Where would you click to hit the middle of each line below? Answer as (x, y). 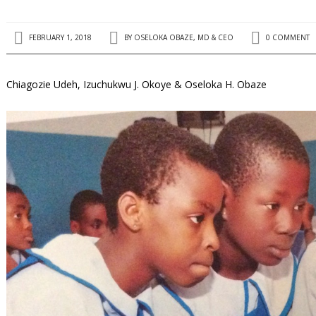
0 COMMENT (288, 38)
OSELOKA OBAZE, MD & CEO (184, 38)
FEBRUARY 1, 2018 (60, 38)
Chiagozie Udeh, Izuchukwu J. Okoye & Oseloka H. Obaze (137, 84)
